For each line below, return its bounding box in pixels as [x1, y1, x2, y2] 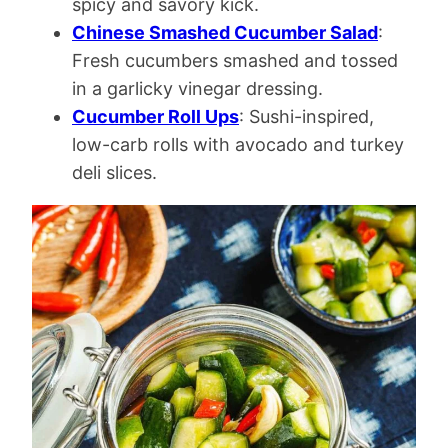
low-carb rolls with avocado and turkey [72, 134, 404, 155]
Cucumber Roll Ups [72, 106, 239, 127]
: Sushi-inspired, [239, 106, 374, 127]
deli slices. [72, 162, 157, 183]
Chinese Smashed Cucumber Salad [72, 22, 378, 43]
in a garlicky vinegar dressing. [72, 78, 323, 99]
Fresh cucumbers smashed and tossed [72, 50, 398, 71]
